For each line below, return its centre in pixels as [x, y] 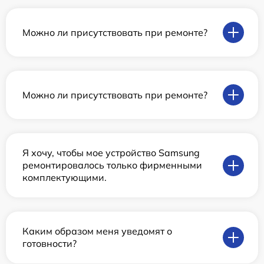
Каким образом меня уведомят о [97, 231]
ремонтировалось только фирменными [112, 165]
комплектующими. [65, 178]
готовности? [49, 244]
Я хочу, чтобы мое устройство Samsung [111, 153]
